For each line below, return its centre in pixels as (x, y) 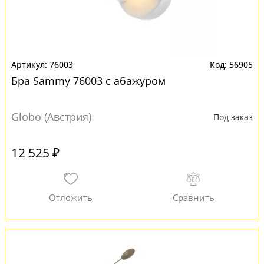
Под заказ (233, 117)
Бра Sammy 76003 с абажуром (88, 81)
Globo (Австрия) (51, 117)
